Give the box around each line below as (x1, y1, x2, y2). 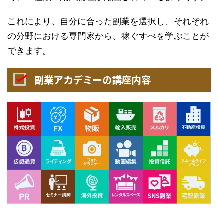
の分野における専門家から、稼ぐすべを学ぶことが (7, 31, 209, 41)
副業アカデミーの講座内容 (34, 73, 151, 87)
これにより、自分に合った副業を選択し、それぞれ (7, 16, 209, 27)
